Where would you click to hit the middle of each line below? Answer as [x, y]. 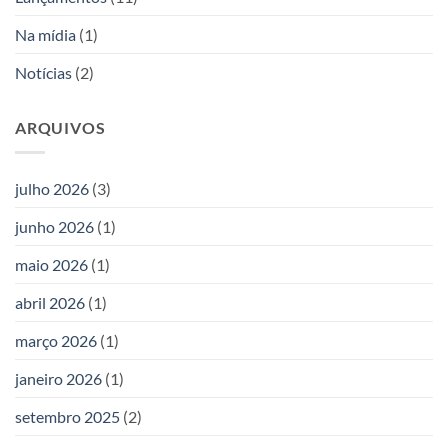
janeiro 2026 [58, 378]
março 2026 [56, 340]
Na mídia [45, 35]
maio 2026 [51, 264]
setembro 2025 [67, 416]
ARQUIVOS [60, 128]
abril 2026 [50, 302]
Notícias [43, 73]
